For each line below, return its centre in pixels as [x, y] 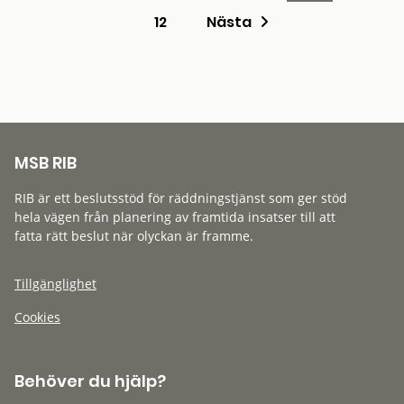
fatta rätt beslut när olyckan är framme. [134, 236]
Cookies [37, 317]
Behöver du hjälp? [90, 381]
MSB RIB [46, 163]
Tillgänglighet [55, 284]
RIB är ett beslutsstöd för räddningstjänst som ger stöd [181, 198]
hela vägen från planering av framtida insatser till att [175, 217]
